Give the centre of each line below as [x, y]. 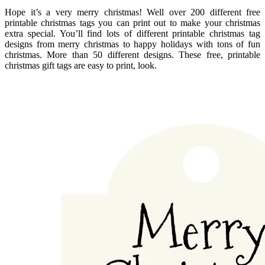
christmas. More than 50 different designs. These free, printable [132, 55]
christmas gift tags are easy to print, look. [81, 66]
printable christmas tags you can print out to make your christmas [132, 23]
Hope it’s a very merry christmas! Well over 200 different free [132, 12]
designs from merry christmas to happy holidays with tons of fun [132, 44]
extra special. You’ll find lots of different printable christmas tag [132, 34]
